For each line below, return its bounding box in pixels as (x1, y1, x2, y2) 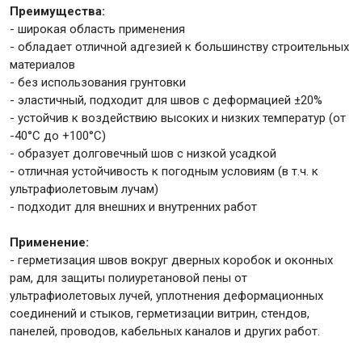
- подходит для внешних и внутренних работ (10, 199, 257, 214)
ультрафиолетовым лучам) (10, 181, 158, 196)
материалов (10, 57, 75, 72)
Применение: (10, 234, 92, 250)
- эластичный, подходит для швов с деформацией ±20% (10, 92, 322, 107)
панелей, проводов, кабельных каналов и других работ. (10, 323, 320, 339)
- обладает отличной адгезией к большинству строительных (10, 39, 349, 54)
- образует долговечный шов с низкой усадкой (10, 145, 276, 161)
